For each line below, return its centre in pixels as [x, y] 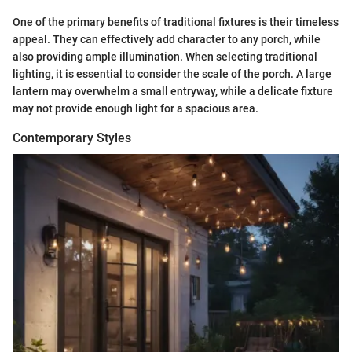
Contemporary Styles [72, 137]
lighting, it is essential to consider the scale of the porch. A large [172, 73]
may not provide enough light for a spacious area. [136, 108]
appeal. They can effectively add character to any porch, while [167, 39]
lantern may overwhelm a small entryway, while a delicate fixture [173, 91]
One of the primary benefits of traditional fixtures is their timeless [176, 22]
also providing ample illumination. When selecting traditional [165, 56]
